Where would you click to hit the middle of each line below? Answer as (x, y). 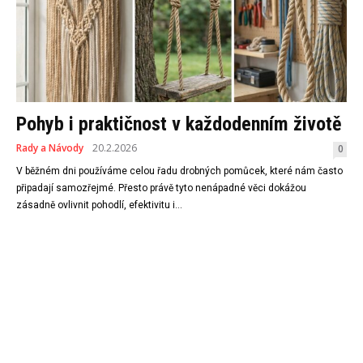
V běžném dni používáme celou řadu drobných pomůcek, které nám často (179, 171)
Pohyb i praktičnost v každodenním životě (179, 124)
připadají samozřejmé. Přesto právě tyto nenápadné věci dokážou (161, 188)
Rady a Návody (50, 148)
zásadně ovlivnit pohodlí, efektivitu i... (99, 205)
